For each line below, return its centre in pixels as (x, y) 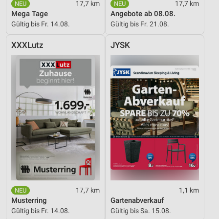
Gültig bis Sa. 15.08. (141, 210)
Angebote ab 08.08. (143, 13)
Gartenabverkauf (137, 200)
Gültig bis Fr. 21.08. (140, 24)
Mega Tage (30, 13)
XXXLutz (27, 45)
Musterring (29, 200)
